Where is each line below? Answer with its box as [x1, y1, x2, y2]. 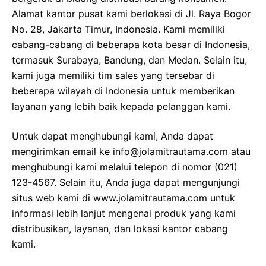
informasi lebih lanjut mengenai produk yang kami [12, 207, 236, 219]
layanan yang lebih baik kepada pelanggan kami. [12, 100, 230, 112]
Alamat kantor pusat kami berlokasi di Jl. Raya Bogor [12, 7, 251, 20]
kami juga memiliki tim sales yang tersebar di [12, 69, 214, 81]
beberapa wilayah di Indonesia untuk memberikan [12, 84, 235, 97]
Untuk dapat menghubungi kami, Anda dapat [12, 129, 213, 142]
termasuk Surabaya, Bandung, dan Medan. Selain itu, [12, 53, 247, 66]
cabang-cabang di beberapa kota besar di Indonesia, [12, 38, 250, 50]
